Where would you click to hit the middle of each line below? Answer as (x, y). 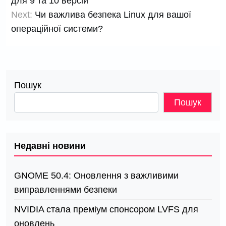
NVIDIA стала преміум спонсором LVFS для (106, 210)
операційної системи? (57, 29)
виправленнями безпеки (66, 190)
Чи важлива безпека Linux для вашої (113, 15)
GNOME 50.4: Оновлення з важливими (96, 176)
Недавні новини (50, 146)
